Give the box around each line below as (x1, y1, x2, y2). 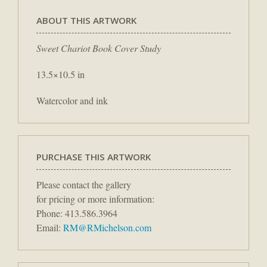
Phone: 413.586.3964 (36, 207, 117, 220)
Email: (36, 221, 63, 234)
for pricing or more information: (36, 193, 154, 206)
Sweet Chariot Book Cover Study (36, 42, 161, 55)
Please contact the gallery (36, 178, 131, 191)
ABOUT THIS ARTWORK (36, 14, 136, 27)
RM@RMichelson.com (63, 221, 151, 234)
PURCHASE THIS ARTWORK (36, 151, 151, 163)
